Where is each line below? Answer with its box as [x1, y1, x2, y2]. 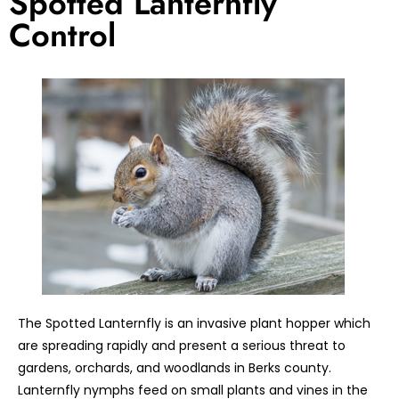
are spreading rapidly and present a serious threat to [18, 336, 346, 354]
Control [9, 11, 116, 59]
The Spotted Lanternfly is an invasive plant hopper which [18, 313, 370, 332]
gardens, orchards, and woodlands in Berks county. [18, 358, 331, 377]
